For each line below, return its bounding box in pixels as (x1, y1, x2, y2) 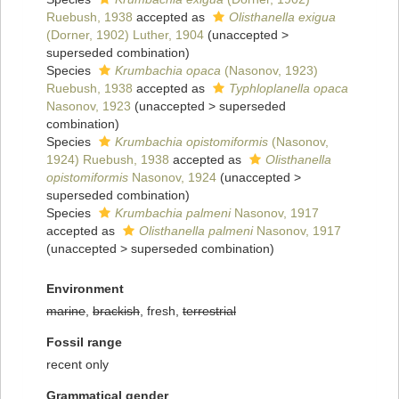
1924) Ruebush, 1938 (46, 152, 169, 167)
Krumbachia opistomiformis (115, 134, 268, 150)
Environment (46, 281, 124, 297)
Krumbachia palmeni (115, 206, 231, 221)
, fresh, (140, 304, 183, 319)
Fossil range (46, 335, 122, 350)
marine (46, 304, 85, 319)
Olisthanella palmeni (139, 224, 253, 239)
